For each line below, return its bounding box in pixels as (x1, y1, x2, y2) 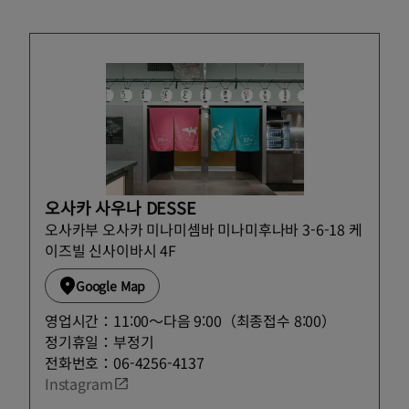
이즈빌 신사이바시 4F (45, 238, 176, 261)
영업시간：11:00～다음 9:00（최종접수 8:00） (45, 309, 336, 331)
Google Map (76, 276, 146, 295)
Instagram (45, 372, 113, 394)
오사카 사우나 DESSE (45, 194, 196, 219)
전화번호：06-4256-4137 (45, 351, 204, 373)
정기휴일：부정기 (45, 330, 154, 352)
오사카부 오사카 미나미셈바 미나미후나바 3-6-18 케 (45, 217, 362, 240)
